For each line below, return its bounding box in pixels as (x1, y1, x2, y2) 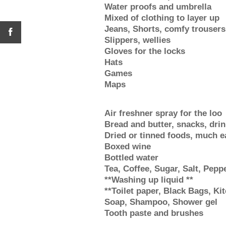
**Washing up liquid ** (104, 175, 193, 185)
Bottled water (104, 153, 158, 162)
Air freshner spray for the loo (104, 108, 222, 118)
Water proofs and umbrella (104, 2, 211, 12)
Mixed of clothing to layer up (104, 13, 219, 23)
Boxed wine (104, 142, 151, 151)
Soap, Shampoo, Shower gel (104, 197, 217, 207)
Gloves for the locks (104, 46, 185, 56)
